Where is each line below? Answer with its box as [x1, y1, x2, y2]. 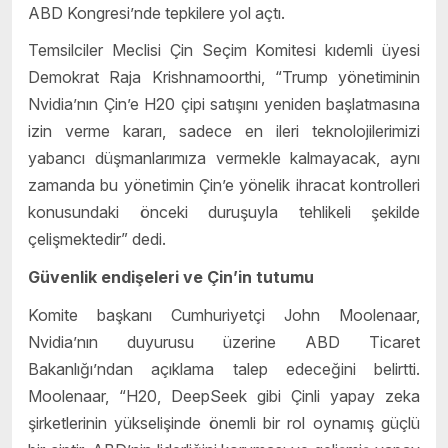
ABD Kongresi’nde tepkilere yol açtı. [28, 2, 285, 23]
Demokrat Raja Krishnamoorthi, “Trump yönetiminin [28, 67, 420, 88]
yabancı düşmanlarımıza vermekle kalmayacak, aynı [28, 148, 420, 169]
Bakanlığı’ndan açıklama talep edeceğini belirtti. [28, 358, 420, 379]
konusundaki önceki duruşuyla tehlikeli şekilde [28, 202, 420, 223]
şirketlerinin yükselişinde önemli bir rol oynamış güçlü [28, 412, 420, 433]
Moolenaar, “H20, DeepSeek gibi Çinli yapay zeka [28, 385, 420, 406]
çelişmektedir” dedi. [28, 229, 166, 250]
